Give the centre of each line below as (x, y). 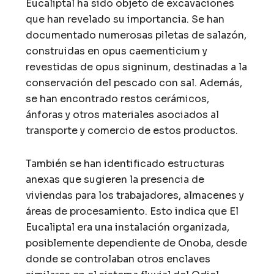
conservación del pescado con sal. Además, (134, 83)
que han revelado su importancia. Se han (125, 19)
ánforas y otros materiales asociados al (123, 114)
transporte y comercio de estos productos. (132, 130)
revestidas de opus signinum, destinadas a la (137, 67)
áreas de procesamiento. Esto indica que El (132, 211)
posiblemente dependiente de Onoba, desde (137, 243)
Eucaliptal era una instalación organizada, (128, 227)
